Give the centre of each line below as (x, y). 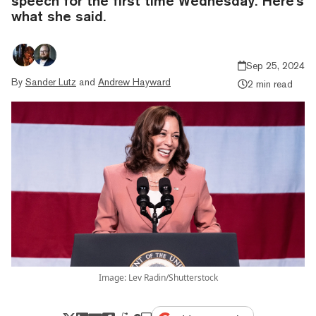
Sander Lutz (51, 81)
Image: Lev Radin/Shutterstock (158, 277)
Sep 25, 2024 (275, 65)
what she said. (59, 16)
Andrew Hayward (134, 81)
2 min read (270, 84)
